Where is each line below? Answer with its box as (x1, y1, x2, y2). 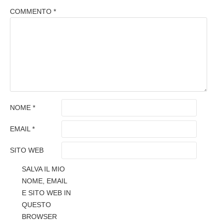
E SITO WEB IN (22, 189, 71, 197)
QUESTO (22, 201, 51, 209)
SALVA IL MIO (22, 165, 65, 173)
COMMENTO (10, 7, 54, 15)
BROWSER (22, 213, 57, 221)
